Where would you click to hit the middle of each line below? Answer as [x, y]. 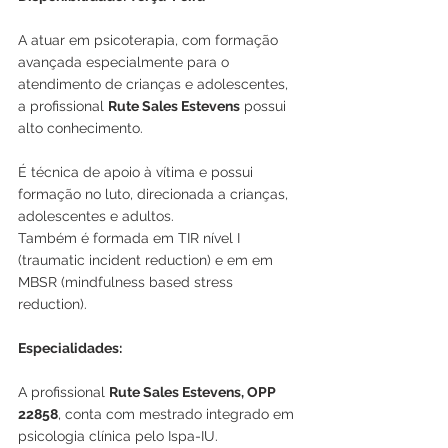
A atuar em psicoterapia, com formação [150, 40]
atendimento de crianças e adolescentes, [155, 84]
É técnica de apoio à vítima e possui [137, 172]
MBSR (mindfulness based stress [127, 282]
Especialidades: [70, 348]
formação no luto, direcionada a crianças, [155, 194]
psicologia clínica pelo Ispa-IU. [118, 436]
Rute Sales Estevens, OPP [194, 392]
